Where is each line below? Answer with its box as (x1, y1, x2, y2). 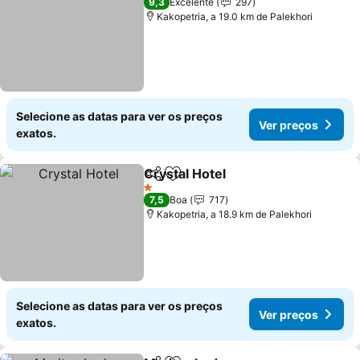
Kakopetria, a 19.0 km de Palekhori (157, 10, 313, 22)
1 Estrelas (143, 186, 186, 199)
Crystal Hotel (144, 166, 227, 182)
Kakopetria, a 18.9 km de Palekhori (157, 208, 313, 220)
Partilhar (143, 174, 191, 188)
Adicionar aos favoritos (171, 174, 314, 190)
